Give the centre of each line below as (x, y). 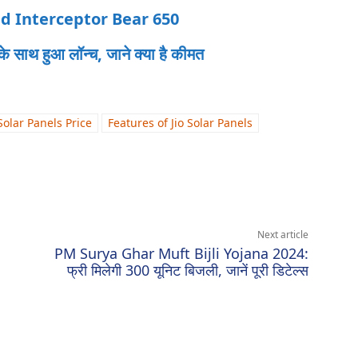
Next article (282, 235)
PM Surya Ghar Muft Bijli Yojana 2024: (181, 254)
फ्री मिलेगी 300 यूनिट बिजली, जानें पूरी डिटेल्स (187, 270)
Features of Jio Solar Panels (180, 123)
